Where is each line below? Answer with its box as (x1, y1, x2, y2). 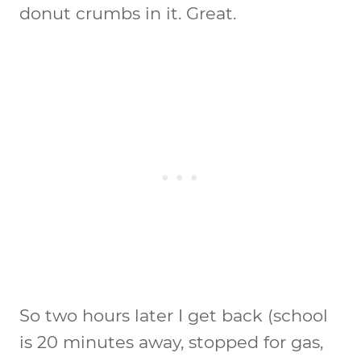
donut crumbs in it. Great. (19, 2, 236, 23)
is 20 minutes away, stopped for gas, (19, 331, 323, 352)
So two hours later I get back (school (19, 305, 328, 326)
